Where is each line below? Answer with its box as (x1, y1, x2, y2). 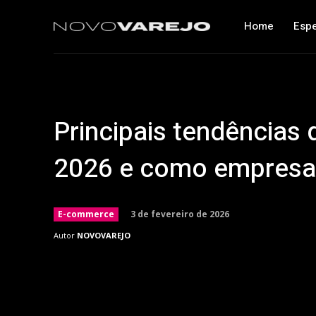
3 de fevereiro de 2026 (130, 207, 229, 220)
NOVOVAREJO (77, 230, 130, 241)
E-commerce (58, 208, 114, 220)
